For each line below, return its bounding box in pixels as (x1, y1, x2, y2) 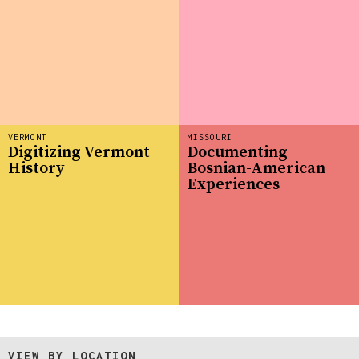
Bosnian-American (188, 159, 325, 179)
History (8, 159, 64, 179)
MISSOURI (188, 131, 232, 142)
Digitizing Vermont (8, 143, 150, 163)
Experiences (188, 175, 280, 196)
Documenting (188, 143, 288, 163)
